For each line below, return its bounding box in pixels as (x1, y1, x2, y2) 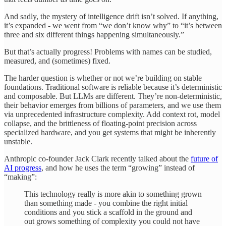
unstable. (4, 137, 32, 146)
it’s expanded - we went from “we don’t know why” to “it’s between (4, 21, 222, 30)
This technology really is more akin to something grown (24, 189, 202, 198)
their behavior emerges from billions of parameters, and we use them (4, 100, 221, 109)
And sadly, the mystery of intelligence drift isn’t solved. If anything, (4, 12, 218, 21)
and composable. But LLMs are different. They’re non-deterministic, (4, 91, 222, 100)
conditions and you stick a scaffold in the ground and (24, 207, 192, 216)
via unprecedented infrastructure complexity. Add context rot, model (4, 109, 220, 119)
